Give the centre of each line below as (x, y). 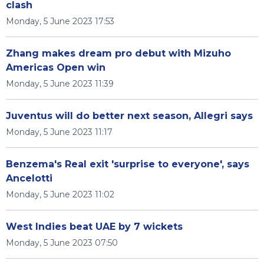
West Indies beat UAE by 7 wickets (94, 227)
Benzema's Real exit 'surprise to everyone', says (128, 164)
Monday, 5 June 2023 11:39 (60, 84)
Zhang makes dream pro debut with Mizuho (118, 53)
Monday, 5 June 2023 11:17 (59, 132)
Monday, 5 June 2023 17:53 (60, 21)
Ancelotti (29, 178)
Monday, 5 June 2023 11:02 (60, 194)
